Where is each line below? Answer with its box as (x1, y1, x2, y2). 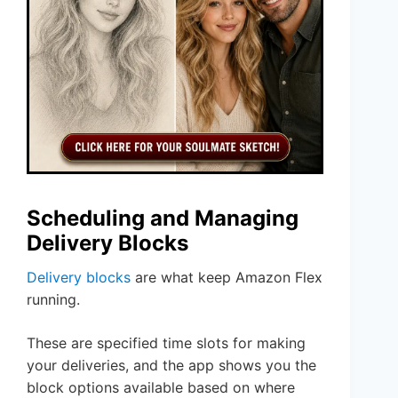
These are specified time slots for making (27, 334, 306, 353)
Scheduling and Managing (27, 205, 298, 232)
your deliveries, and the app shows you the (27, 356, 316, 375)
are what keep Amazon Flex (131, 268, 322, 287)
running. (27, 291, 80, 309)
